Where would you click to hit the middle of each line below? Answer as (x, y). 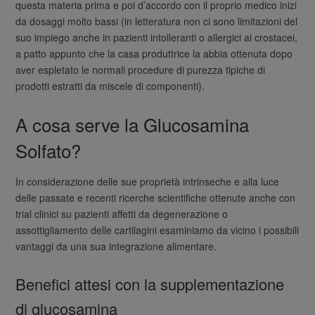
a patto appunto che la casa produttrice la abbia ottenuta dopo (154, 53)
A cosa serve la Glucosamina (133, 124)
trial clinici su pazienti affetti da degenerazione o (122, 214)
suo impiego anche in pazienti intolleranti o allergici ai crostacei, (157, 37)
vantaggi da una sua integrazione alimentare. (116, 246)
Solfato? (49, 150)
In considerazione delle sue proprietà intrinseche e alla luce (148, 182)
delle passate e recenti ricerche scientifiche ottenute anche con (156, 198)
